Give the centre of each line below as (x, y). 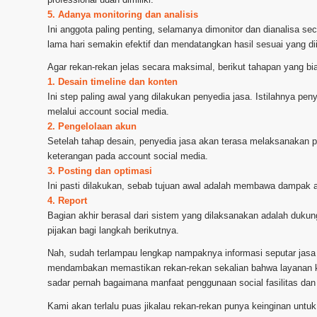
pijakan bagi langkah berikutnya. (113, 231)
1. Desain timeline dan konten (113, 82)
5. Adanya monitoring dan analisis (123, 15)
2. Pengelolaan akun (92, 127)
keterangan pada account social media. (128, 156)
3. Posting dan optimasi (100, 171)
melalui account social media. (108, 112)
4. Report (67, 201)
